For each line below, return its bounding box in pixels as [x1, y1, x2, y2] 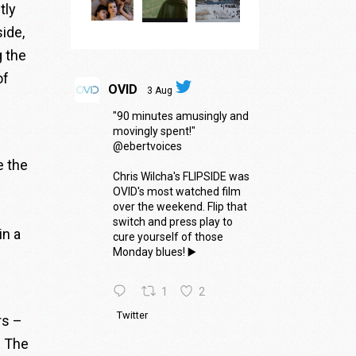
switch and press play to [112, 215, 233, 228]
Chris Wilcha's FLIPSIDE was [112, 169, 250, 183]
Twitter [116, 309, 148, 322]
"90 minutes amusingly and [112, 109, 249, 122]
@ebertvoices [112, 139, 182, 153]
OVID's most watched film [112, 184, 241, 198]
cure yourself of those [112, 230, 223, 243]
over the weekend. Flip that [112, 199, 247, 213]
